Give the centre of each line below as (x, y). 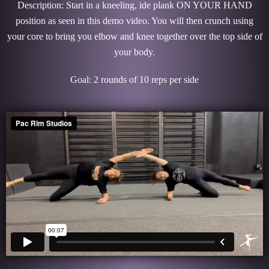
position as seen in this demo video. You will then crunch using (134, 20)
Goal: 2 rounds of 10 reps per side (134, 79)
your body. (134, 52)
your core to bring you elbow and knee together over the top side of (134, 36)
